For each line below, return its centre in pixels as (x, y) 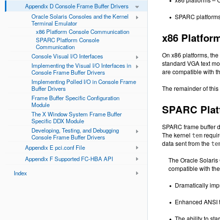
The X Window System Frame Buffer (77, 114)
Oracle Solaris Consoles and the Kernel (80, 16)
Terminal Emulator (54, 23)
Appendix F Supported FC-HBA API (69, 158)
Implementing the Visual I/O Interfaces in (81, 65)
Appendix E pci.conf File (55, 147)
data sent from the (187, 143)
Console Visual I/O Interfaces (67, 56)
